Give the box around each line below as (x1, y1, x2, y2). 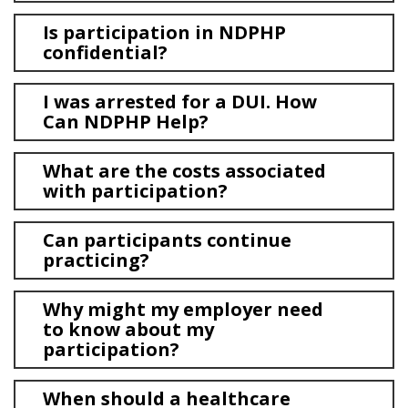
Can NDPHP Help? (43, 109, 209, 134)
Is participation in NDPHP (43, 20, 286, 45)
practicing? (43, 248, 149, 272)
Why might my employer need (43, 297, 323, 321)
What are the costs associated (43, 158, 326, 183)
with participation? (43, 178, 228, 203)
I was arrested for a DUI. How (43, 89, 317, 114)
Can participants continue (43, 228, 291, 252)
